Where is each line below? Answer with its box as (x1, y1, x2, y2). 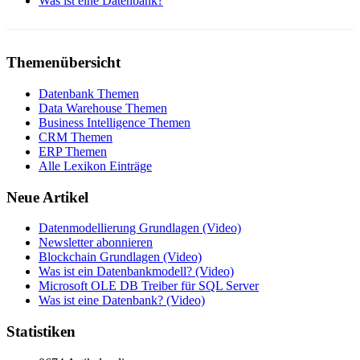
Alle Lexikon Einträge (39, 158, 152, 173)
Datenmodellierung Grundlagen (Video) (39, 221, 241, 235)
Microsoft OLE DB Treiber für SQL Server (39, 279, 259, 293)
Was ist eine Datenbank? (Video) (39, 293, 205, 308)
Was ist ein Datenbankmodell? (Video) (39, 264, 234, 279)
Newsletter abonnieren (39, 235, 153, 250)
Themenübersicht (6, 54, 121, 72)
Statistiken (6, 322, 76, 340)
